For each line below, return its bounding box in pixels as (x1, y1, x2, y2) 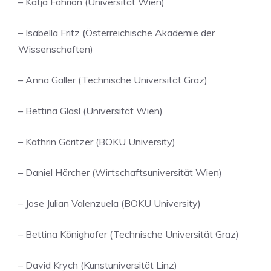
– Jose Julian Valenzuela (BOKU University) (18, 197, 201, 209)
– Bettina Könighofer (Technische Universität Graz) (18, 228, 239, 240)
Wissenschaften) (18, 43, 93, 55)
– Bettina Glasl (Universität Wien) (18, 105, 163, 117)
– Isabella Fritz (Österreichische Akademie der (18, 27, 215, 39)
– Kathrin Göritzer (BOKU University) (18, 135, 175, 148)
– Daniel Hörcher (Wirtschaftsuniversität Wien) (18, 166, 222, 178)
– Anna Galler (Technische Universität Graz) (18, 74, 207, 86)
